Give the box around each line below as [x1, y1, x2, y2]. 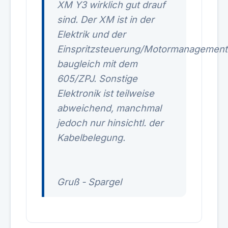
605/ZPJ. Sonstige [57, 73, 137, 84]
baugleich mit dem [57, 58, 137, 69]
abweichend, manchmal [57, 102, 161, 113]
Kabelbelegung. [57, 132, 125, 143]
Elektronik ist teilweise [57, 88, 154, 99]
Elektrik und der [57, 28, 126, 40]
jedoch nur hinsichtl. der [57, 117, 163, 128]
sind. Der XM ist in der [57, 14, 154, 25]
